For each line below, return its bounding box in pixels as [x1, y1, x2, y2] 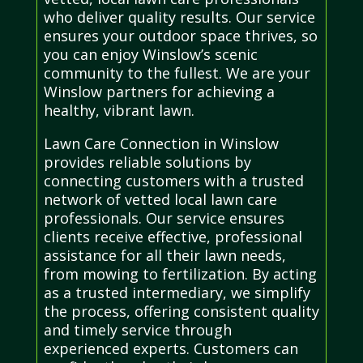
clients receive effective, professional [43, 226, 302, 246]
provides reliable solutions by [43, 152, 251, 172]
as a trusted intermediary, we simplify [43, 282, 310, 302]
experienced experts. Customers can [43, 338, 298, 358]
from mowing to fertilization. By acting [43, 263, 317, 284]
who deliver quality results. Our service [43, 6, 315, 27]
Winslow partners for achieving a [43, 81, 275, 101]
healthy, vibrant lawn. [43, 100, 194, 120]
